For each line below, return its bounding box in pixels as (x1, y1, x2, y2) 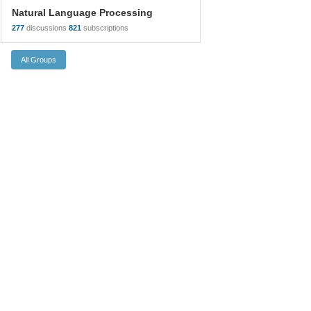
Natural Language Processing (12, 7, 153, 18)
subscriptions (83, 24, 128, 32)
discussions (26, 24, 69, 32)
